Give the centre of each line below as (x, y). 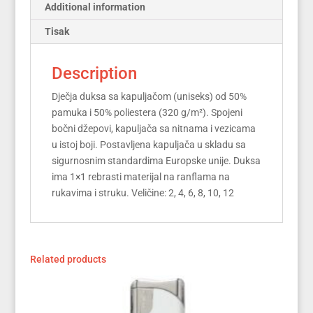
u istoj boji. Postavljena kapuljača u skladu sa (148, 144)
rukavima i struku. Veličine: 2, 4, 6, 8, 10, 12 (143, 192)
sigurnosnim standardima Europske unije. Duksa (156, 160)
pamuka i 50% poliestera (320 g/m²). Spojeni (147, 112)
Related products (68, 259)
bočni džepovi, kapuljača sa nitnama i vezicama (153, 128)
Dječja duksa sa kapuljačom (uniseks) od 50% (149, 96)
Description (94, 73)
